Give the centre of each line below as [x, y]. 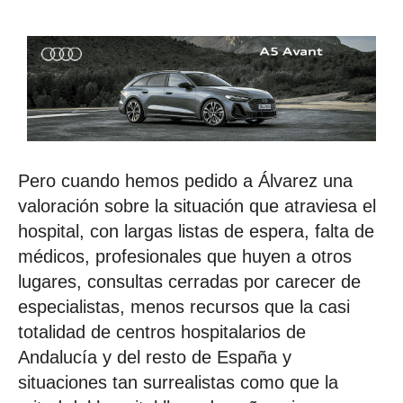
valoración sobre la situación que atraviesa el [197, 206]
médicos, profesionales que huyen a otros [185, 256]
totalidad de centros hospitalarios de [162, 331]
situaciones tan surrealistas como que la [178, 382]
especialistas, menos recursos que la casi [184, 306]
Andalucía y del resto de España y [155, 357]
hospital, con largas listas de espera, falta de [196, 231]
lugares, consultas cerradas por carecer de [189, 281]
